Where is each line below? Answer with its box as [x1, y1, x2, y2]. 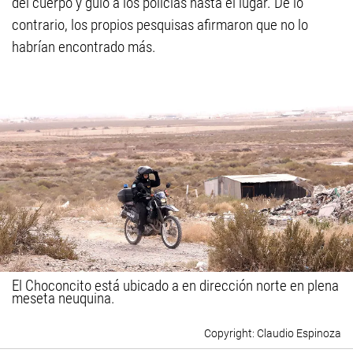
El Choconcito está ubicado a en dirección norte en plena [12, 277, 339, 295]
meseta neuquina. [12, 289, 115, 308]
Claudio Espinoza [257, 327, 341, 340]
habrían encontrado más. [12, 38, 156, 57]
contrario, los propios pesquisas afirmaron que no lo [12, 16, 308, 35]
